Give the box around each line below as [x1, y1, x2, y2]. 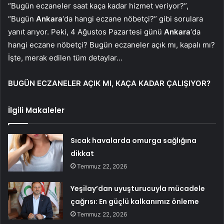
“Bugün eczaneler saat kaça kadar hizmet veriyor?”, [8, 1, 188, 11]
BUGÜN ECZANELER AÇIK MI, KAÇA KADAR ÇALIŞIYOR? [8, 78, 210, 88]
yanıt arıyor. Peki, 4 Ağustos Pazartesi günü [8, 27, 164, 37]
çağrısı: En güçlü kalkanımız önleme [70, 196, 199, 207]
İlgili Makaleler [8, 105, 64, 116]
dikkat [70, 148, 94, 159]
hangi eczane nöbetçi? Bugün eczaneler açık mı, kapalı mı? [8, 40, 215, 50]
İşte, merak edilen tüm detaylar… [8, 53, 122, 63]
